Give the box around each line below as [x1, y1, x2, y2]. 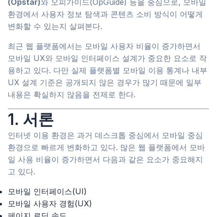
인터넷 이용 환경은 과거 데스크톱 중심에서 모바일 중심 [8, 130, 203, 140]
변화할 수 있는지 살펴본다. [8, 21, 102, 31]
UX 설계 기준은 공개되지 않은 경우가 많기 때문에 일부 [8, 77, 201, 88]
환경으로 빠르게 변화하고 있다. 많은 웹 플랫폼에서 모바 [8, 142, 205, 153]
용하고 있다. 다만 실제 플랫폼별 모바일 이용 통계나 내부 [8, 65, 207, 76]
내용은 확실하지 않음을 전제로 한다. [8, 90, 136, 100]
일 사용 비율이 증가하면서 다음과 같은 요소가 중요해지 [8, 155, 203, 165]
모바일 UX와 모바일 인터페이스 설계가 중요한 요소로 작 [8, 53, 207, 63]
